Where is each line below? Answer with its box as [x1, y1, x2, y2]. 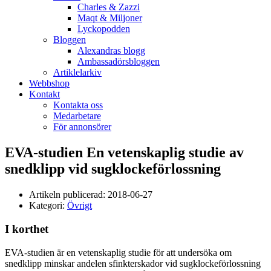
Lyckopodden [77, 24, 130, 34]
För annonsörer [53, 122, 111, 132]
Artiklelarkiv [53, 67, 102, 78]
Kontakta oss [53, 100, 103, 111]
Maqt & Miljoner [77, 13, 142, 24]
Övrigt [67, 200, 92, 211]
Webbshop [29, 78, 70, 89]
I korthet [5, 222, 48, 235]
